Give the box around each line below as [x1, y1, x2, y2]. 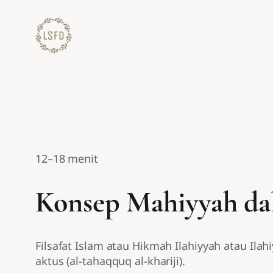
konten [4, 35, 41, 49]
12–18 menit [35, 151, 98, 166]
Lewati [4, 4, 38, 19]
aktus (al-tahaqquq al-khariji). [35, 253, 185, 269]
